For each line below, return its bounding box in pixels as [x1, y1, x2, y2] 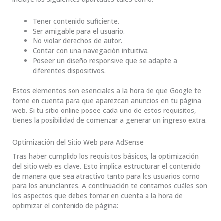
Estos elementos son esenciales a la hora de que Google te [12, 85, 201, 95]
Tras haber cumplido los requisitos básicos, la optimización [12, 151, 199, 161]
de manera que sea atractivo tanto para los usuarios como [12, 171, 200, 181]
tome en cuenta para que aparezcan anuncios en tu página [12, 95, 201, 105]
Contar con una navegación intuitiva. [33, 46, 149, 56]
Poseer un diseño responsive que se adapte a [33, 56, 178, 66]
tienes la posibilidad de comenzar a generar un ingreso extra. [12, 115, 207, 125]
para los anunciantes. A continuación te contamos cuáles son [12, 181, 207, 191]
